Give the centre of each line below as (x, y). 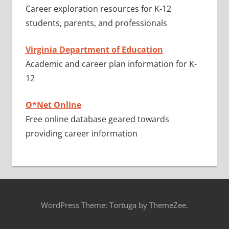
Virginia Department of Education (94, 50)
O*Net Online (53, 105)
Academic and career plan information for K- (111, 64)
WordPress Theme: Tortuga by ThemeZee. (114, 205)
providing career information (81, 134)
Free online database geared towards (97, 119)
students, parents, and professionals (96, 23)
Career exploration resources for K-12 (98, 9)
